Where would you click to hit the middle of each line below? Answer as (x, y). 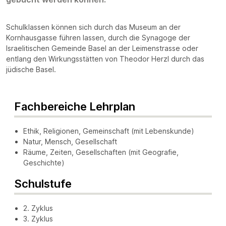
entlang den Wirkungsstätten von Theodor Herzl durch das (105, 59)
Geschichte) (44, 162)
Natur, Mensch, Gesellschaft (70, 141)
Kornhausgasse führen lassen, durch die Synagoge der (98, 37)
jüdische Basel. (31, 69)
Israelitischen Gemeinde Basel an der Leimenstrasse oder (102, 48)
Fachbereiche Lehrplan (75, 106)
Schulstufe (43, 183)
